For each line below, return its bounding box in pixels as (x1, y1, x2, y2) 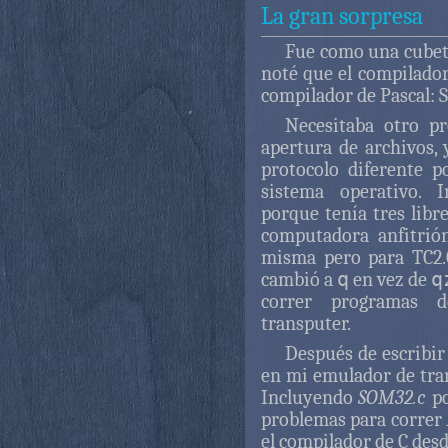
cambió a (261, 267, 337, 291)
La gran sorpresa (261, 2, 423, 31)
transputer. (261, 311, 351, 335)
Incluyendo (261, 385, 359, 409)
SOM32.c (358, 385, 427, 409)
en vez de (349, 267, 431, 291)
